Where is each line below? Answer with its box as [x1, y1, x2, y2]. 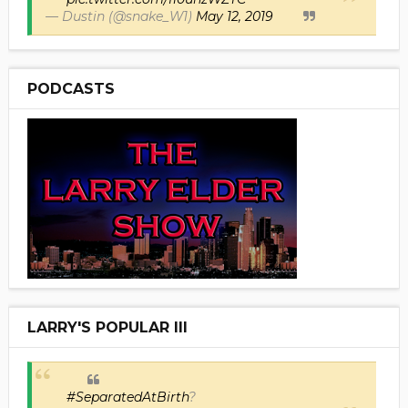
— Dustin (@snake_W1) [45, 7, 196, 25]
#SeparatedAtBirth [66, 388, 189, 405]
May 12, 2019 [195, 7, 273, 25]
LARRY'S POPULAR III [26, 318, 188, 336]
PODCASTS [26, 79, 115, 97]
